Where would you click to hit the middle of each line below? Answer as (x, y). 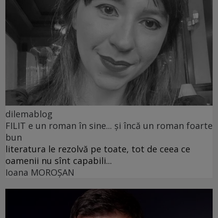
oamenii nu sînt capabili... (59, 161)
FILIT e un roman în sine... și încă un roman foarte (109, 126)
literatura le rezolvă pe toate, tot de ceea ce (98, 149)
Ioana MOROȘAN (40, 173)
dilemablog (29, 114)
